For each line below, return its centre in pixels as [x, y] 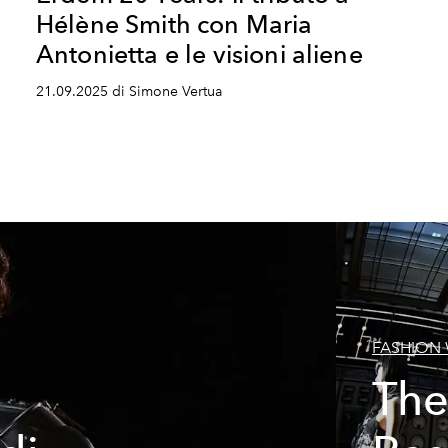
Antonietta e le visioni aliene [199, 54]
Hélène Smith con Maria [174, 24]
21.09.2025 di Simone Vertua [128, 91]
